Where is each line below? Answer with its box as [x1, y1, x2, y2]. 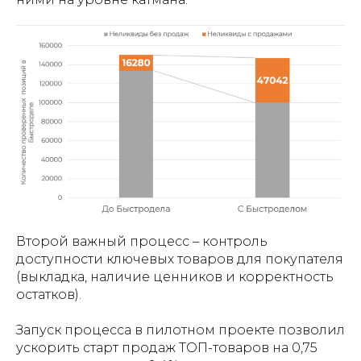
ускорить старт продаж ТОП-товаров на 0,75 [16, 339, 317, 355]
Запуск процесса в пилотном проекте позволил [16, 322, 345, 338]
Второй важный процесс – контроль [16, 233, 268, 249]
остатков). [16, 286, 81, 302]
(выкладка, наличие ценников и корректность [16, 268, 334, 284]
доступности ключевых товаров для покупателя [16, 251, 343, 267]
